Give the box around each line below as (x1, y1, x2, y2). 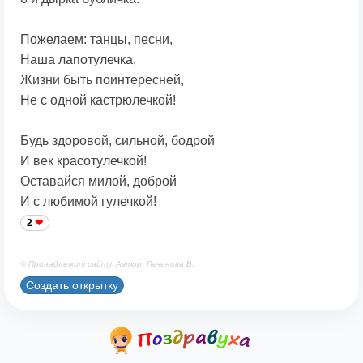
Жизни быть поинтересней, (20, 73, 184, 88)
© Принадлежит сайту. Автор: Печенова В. (20, 259, 194, 269)
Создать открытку (26, 278, 118, 292)
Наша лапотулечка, (20, 53, 136, 67)
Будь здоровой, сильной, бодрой (20, 134, 215, 148)
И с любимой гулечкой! (20, 194, 156, 209)
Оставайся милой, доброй (20, 174, 177, 189)
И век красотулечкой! (20, 154, 147, 169)
